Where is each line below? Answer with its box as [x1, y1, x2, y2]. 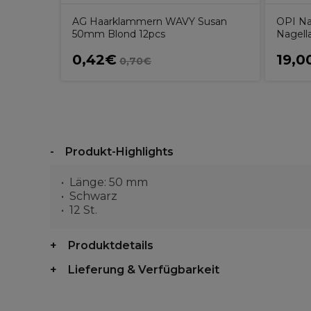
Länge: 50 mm [69, 176, 148, 189]
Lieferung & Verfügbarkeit [68, 263, 219, 276]
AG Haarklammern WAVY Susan [72, 15, 227, 28]
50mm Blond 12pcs [72, 28, 165, 40]
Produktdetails [68, 239, 153, 252]
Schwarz [69, 190, 117, 203]
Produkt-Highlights [65, 145, 174, 158]
